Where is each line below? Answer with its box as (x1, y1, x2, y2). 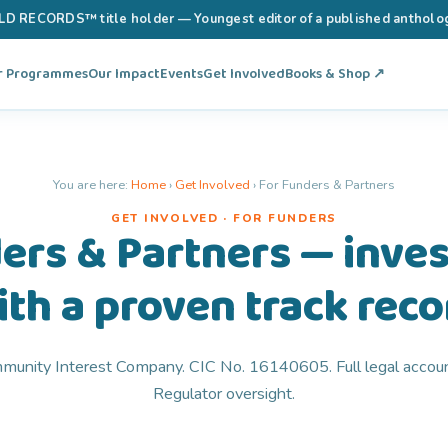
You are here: (53, 175, 131, 194)
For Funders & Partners (259, 175, 395, 194)
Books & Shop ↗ (285, 63, 386, 86)
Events (160, 63, 204, 86)
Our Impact (88, 63, 161, 86)
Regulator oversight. (153, 383, 295, 406)
